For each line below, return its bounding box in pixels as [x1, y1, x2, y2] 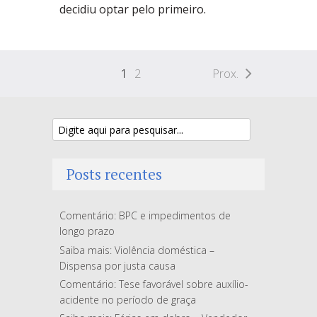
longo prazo [59, 224, 115, 238]
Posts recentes [67, 164, 162, 185]
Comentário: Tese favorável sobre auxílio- [59, 277, 248, 291]
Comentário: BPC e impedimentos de [59, 209, 231, 223]
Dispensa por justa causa [59, 258, 175, 272]
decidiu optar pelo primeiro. [59, 1, 206, 18]
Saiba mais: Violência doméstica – [59, 243, 214, 257]
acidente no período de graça [59, 292, 196, 306]
